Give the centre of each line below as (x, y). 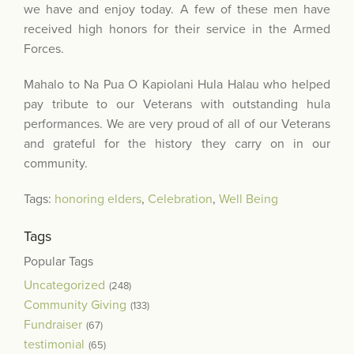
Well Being (249, 200)
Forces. (44, 49)
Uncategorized (64, 285)
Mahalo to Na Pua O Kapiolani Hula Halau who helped (177, 85)
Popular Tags (58, 261)
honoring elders (98, 200)
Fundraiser (53, 324)
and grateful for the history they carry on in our (177, 144)
